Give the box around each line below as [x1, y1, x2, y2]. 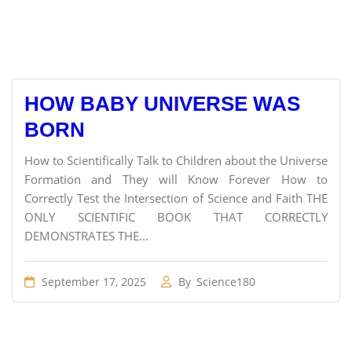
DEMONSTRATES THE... [24, 228, 148, 244]
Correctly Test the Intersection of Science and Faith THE [24, 190, 328, 206]
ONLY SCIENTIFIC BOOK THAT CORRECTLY [24, 209, 328, 225]
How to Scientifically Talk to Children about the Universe [24, 152, 328, 168]
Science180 [196, 274, 255, 289]
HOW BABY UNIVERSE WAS [24, 92, 300, 115]
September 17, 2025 [38, 274, 146, 289]
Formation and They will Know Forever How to [24, 171, 328, 187]
